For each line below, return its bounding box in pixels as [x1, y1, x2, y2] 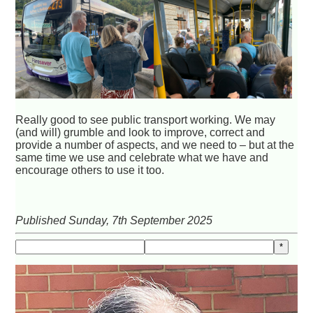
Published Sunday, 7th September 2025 [15, 214, 213, 227]
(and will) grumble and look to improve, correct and [15, 126, 265, 139]
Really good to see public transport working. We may [15, 114, 276, 126]
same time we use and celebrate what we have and [15, 152, 269, 164]
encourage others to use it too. [15, 164, 165, 177]
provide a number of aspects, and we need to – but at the [15, 139, 295, 152]
